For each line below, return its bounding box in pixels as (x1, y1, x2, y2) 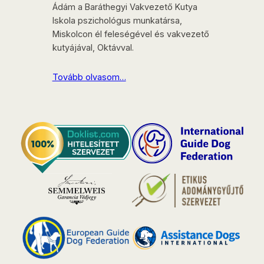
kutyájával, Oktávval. (52, 42, 134, 54)
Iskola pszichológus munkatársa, (52, 15, 182, 27)
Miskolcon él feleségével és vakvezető (52, 29, 209, 40)
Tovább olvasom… (52, 72, 126, 83)
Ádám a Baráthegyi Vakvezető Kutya (52, 2, 197, 13)
